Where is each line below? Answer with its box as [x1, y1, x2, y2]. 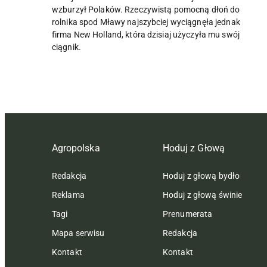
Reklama [52, 190, 85, 200]
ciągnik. [52, 42, 81, 52]
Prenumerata [163, 209, 213, 219]
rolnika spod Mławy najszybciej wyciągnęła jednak [52, 17, 240, 27]
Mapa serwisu [52, 228, 105, 238]
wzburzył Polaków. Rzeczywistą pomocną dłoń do [52, 5, 240, 14]
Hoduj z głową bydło [163, 171, 240, 181]
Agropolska [52, 142, 100, 154]
